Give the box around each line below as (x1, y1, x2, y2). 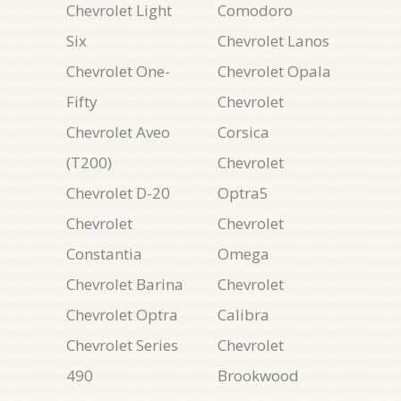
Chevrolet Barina (66, 274, 183, 294)
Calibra (218, 304, 269, 325)
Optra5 (218, 183, 269, 203)
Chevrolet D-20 (66, 183, 170, 203)
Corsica (218, 122, 269, 142)
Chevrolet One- (66, 61, 170, 81)
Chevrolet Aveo (66, 122, 170, 142)
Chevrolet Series (66, 335, 178, 355)
